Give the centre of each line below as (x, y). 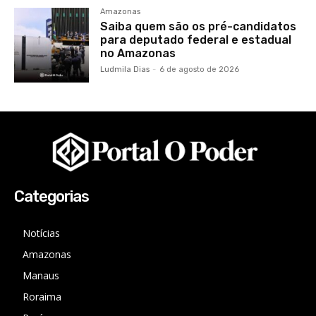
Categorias (51, 196)
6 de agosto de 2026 (200, 69)
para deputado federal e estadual (196, 39)
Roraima (42, 296)
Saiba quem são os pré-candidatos (199, 26)
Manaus (41, 275)
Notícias (41, 233)
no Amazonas (138, 53)
